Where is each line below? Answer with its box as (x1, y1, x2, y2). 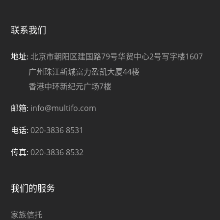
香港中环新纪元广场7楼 (11, 81, 112, 92)
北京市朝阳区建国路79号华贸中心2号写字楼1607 (30, 51, 203, 62)
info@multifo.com (30, 103, 97, 114)
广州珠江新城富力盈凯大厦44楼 (11, 66, 140, 78)
